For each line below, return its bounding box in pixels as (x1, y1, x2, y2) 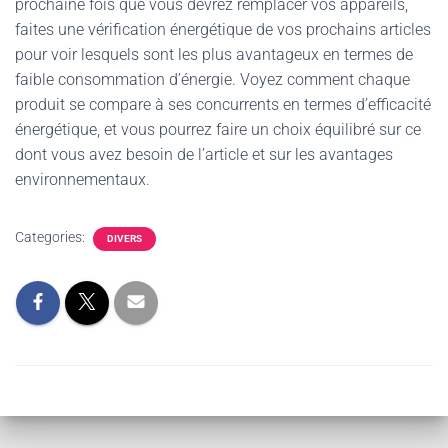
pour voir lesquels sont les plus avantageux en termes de (15, 45, 413, 64)
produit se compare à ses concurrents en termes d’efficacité (15, 95, 431, 114)
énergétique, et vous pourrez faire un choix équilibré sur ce (15, 120, 421, 139)
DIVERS (107, 233, 142, 244)
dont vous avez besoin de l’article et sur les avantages (15, 145, 393, 164)
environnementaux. (15, 170, 150, 189)
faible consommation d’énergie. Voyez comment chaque (15, 70, 410, 89)
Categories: (15, 229, 88, 245)
